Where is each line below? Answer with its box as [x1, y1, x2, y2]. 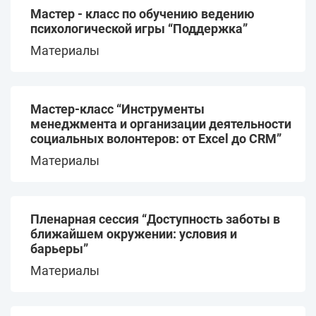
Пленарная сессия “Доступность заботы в [30, 211, 280, 226]
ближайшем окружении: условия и [30, 226, 237, 241]
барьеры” [30, 241, 88, 256]
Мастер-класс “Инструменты [30, 101, 205, 116]
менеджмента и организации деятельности [30, 116, 291, 131]
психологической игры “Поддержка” [30, 20, 248, 36]
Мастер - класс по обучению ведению [30, 6, 255, 21]
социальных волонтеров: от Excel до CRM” [30, 130, 281, 146]
